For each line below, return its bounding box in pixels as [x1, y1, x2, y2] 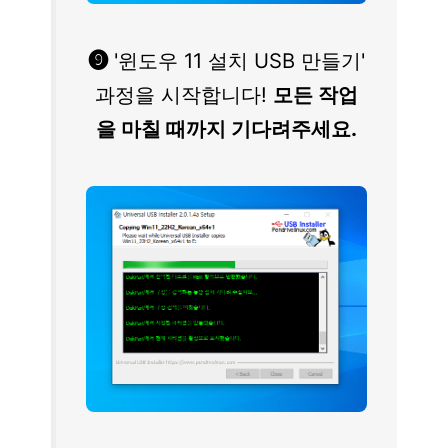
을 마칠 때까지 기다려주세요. [95, 115, 357, 141]
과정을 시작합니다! [94, 81, 273, 107]
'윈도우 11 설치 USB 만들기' [107, 47, 365, 73]
